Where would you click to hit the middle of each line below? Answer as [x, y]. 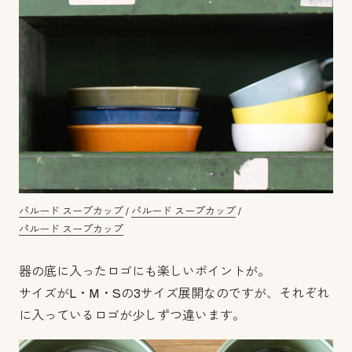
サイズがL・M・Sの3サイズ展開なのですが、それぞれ [174, 293]
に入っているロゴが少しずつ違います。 [132, 315]
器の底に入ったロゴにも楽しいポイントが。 [145, 271]
